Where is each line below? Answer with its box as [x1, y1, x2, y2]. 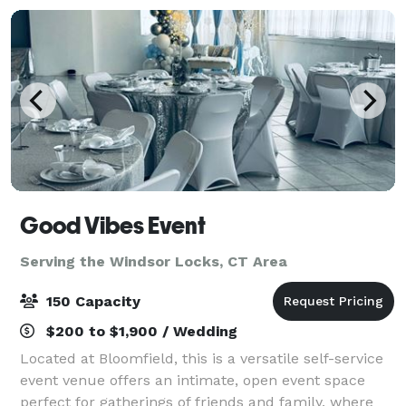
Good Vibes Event [20, 211, 206, 239]
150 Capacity [42, 292, 140, 310]
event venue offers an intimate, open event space [20, 371, 365, 389]
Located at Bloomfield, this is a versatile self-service [20, 349, 383, 367]
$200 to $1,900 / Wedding [42, 322, 237, 340]
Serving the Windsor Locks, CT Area [20, 252, 287, 270]
